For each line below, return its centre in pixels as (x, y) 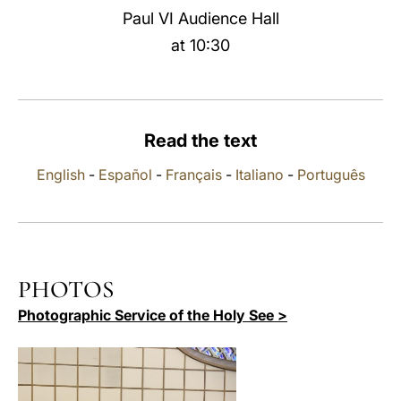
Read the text (200, 141)
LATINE (307, 30)
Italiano (259, 175)
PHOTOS (66, 290)
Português (331, 175)
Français (193, 175)
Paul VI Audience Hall (200, 18)
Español (125, 175)
